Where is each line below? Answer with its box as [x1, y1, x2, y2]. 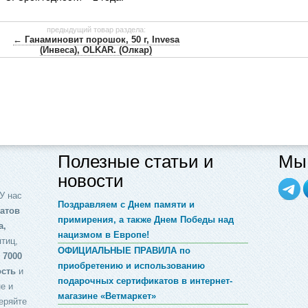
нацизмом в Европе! [57, 229, 149, 240]
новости [57, 170, 124, 191]
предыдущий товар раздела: [46, 25, 146, 34]
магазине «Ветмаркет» [57, 290, 156, 301]
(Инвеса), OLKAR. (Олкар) [40, 45, 153, 56]
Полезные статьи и [57, 151, 214, 172]
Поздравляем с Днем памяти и [57, 199, 195, 210]
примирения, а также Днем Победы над [57, 214, 234, 225]
